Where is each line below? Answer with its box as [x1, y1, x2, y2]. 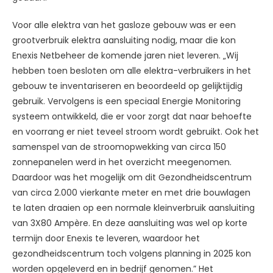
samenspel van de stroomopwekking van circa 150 [12, 140, 226, 153]
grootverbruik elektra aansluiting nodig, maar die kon [12, 34, 236, 46]
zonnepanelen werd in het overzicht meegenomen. [12, 155, 232, 168]
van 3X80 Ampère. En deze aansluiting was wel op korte [12, 216, 247, 229]
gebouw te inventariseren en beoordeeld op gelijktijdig [12, 79, 243, 92]
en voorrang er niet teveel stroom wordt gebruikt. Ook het [12, 125, 259, 138]
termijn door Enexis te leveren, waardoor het [12, 232, 200, 244]
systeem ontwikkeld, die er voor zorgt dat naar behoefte [12, 110, 252, 122]
